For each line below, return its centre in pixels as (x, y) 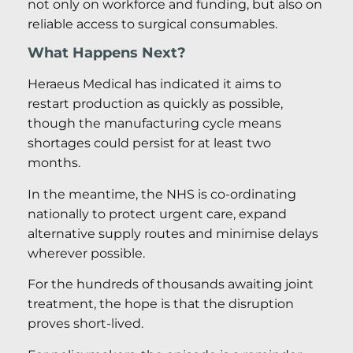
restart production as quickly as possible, (155, 104)
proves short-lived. (85, 324)
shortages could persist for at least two (149, 143)
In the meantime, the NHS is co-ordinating (162, 194)
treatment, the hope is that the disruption (161, 304)
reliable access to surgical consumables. (152, 24)
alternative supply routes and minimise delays (173, 233)
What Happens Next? (107, 53)
